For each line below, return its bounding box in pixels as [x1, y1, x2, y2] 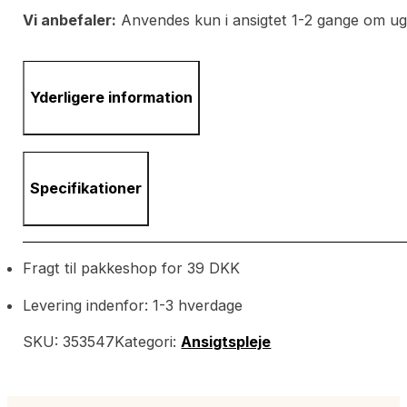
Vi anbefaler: [23, 10, 117, 29]
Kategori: [114, 332, 182, 351]
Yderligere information [30, 88, 194, 107]
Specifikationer [30, 178, 143, 197]
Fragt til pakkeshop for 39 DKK [23, 259, 241, 278]
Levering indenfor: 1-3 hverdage [23, 295, 243, 314]
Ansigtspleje [181, 332, 272, 351]
